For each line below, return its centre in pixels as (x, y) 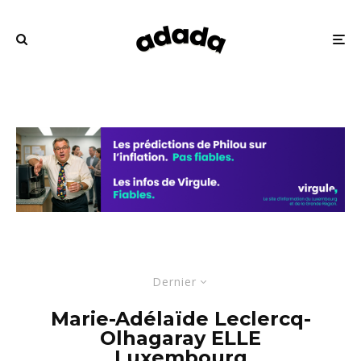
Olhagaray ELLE (180, 338)
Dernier (174, 282)
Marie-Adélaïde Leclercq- (180, 319)
